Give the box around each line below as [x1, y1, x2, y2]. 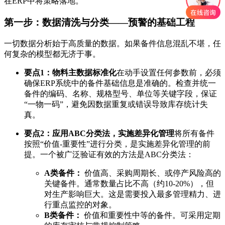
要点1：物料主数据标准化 [24, 68, 117, 77]
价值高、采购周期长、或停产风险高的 [82, 168, 221, 177]
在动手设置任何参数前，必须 [117, 68, 221, 77]
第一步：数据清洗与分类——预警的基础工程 [4, 17, 195, 28]
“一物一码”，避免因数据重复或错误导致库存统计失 [24, 99, 208, 108]
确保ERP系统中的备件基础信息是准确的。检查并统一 [24, 78, 216, 87]
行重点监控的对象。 [44, 200, 117, 209]
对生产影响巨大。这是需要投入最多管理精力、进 [44, 189, 221, 198]
